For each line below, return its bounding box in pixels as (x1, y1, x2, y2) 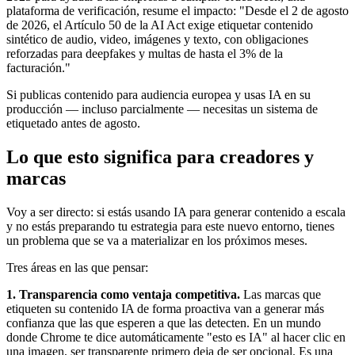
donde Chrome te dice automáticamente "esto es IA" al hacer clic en (6, 330, 345, 344)
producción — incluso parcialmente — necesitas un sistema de (6, 101, 318, 116)
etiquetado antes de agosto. (6, 116, 140, 130)
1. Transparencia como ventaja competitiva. (6, 287, 240, 301)
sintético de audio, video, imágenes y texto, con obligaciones (6, 32, 308, 46)
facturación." (6, 60, 71, 74)
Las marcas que (240, 287, 321, 301)
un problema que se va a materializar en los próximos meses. (6, 233, 307, 247)
